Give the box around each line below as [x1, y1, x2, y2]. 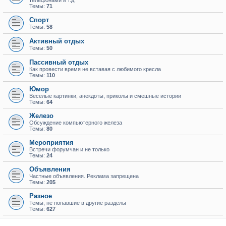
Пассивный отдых [29, 59, 88, 66]
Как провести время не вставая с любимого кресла [29, 66, 161, 72]
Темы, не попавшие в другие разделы [29, 200, 126, 206]
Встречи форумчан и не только [29, 146, 109, 152]
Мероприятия [29, 139, 74, 146]
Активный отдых [29, 37, 84, 45]
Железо [29, 112, 53, 120]
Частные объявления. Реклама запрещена [29, 173, 139, 179]
